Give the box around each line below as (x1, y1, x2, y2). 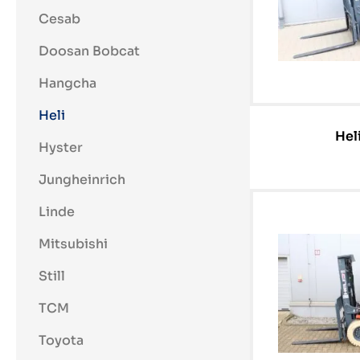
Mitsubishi (39, 235, 108, 252)
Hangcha (39, 75, 96, 92)
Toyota (39, 332, 84, 349)
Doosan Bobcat (39, 43, 140, 59)
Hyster (39, 139, 83, 156)
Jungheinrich (39, 171, 125, 188)
